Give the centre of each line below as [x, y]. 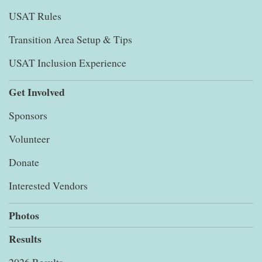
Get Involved [37, 92]
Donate [24, 162]
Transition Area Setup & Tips [70, 39]
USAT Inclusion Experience [68, 63]
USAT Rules [35, 16]
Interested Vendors [48, 185]
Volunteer [29, 139]
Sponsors [28, 115]
